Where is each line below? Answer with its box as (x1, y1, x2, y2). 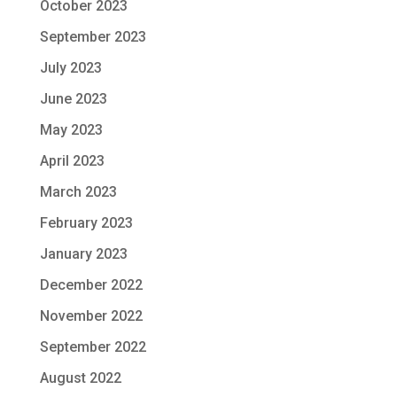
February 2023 (39, 214, 133, 231)
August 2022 (39, 370, 121, 386)
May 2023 (39, 121, 103, 138)
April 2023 (39, 152, 105, 169)
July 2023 (39, 59, 102, 76)
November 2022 (39, 307, 143, 324)
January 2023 (39, 245, 128, 262)
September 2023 (39, 28, 146, 45)
